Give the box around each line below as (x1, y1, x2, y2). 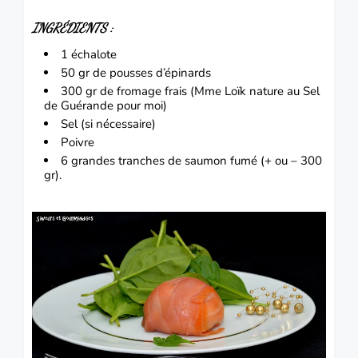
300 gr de (61, 82, 117, 99)
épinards (165, 64, 211, 81)
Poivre (61, 133, 94, 150)
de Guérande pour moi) (44, 97, 167, 113)
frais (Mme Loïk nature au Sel (161, 82, 320, 99)
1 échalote (61, 46, 117, 62)
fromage (117, 82, 161, 99)
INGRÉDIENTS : (32, 19, 113, 35)
